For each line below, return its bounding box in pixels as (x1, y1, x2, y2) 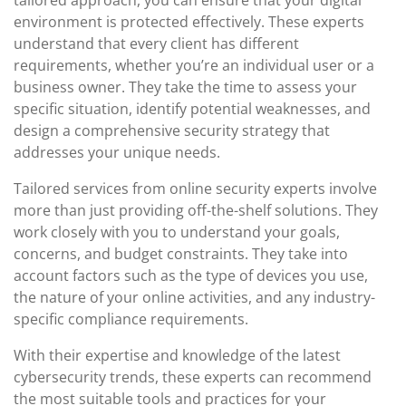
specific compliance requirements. (14, 309, 248, 329)
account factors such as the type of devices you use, (14, 266, 368, 285)
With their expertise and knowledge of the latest (14, 345, 341, 365)
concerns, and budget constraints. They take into (14, 244, 348, 264)
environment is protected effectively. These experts (14, 12, 364, 32)
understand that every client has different (14, 34, 299, 53)
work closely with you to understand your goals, (14, 222, 340, 242)
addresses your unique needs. (14, 142, 220, 162)
